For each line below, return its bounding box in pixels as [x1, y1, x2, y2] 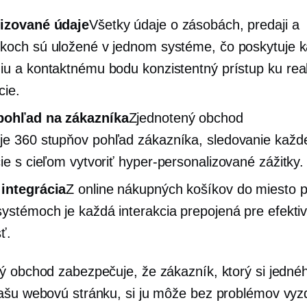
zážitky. [255, 154, 304, 169]
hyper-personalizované [119, 154, 256, 169]
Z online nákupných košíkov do [66, 182, 256, 197]
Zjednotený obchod [128, 110, 243, 125]
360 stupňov [14, 132, 88, 147]
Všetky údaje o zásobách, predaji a [89, 17, 299, 32]
